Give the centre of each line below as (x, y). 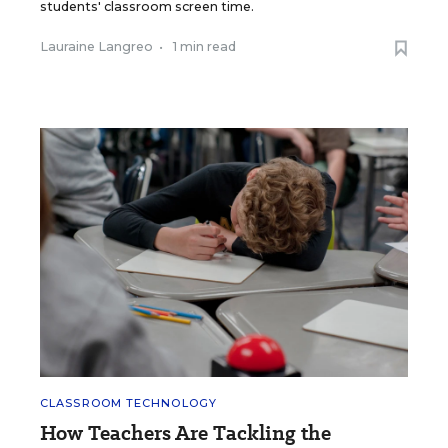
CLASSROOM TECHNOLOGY (128, 402)
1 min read (204, 46)
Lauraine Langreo (96, 46)
